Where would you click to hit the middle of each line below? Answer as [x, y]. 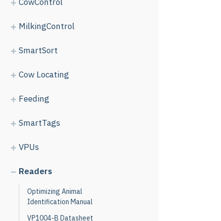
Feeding [34, 99]
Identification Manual [60, 202]
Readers [36, 171]
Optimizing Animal [55, 191]
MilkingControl [47, 26]
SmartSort [38, 50]
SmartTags [39, 123]
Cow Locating [44, 74]
